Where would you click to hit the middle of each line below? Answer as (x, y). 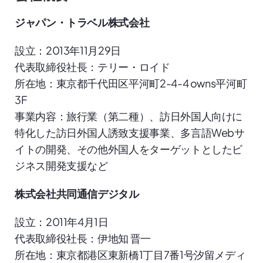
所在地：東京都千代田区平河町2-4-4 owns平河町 (131, 83)
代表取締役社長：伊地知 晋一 (83, 238)
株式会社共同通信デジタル (77, 193)
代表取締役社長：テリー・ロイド (92, 66)
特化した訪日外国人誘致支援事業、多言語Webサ (130, 132)
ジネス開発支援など (61, 165)
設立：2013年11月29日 (68, 50)
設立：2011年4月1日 (62, 221)
